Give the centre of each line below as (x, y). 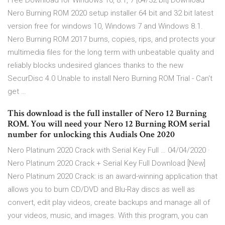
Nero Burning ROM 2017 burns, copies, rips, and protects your (111, 39)
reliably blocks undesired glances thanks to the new (95, 66)
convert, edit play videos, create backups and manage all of (109, 203)
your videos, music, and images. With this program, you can (108, 216)
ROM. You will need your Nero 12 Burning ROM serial (109, 124)
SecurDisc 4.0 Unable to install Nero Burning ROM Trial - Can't (110, 79)
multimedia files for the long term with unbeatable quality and (111, 52)
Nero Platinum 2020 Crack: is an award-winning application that (113, 177)
